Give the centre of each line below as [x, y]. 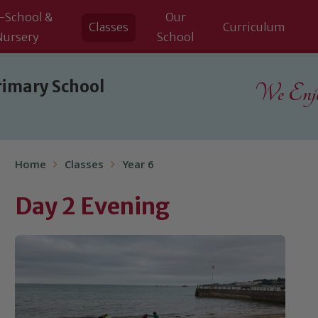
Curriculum [254, 27]
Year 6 [138, 166]
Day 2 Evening [92, 207]
